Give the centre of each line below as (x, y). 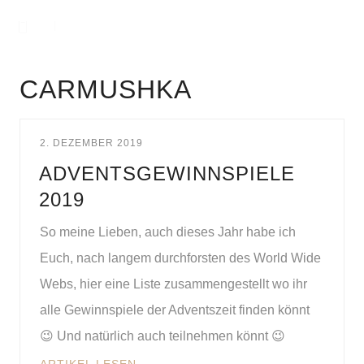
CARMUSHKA (106, 89)
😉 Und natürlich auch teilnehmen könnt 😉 (164, 336)
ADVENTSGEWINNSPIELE (167, 173)
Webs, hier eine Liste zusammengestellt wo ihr (173, 284)
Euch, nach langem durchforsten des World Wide (180, 258)
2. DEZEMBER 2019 (91, 143)
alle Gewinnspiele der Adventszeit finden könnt (175, 310)
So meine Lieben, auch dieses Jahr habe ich (168, 232)
